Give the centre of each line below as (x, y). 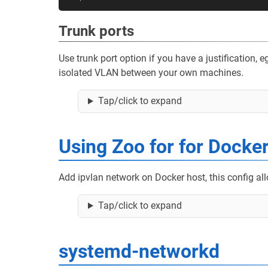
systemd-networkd (139, 251)
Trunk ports (96, 31)
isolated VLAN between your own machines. (151, 73)
